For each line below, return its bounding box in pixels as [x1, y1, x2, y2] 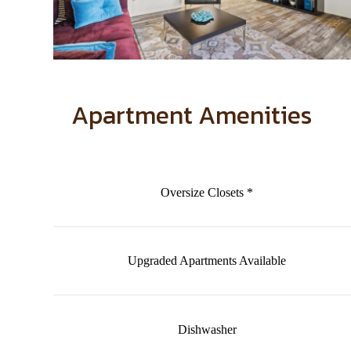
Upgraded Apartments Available [128, 254, 286, 268]
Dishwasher [177, 322, 237, 336]
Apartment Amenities [71, 96, 312, 134]
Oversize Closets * [161, 186, 253, 200]
